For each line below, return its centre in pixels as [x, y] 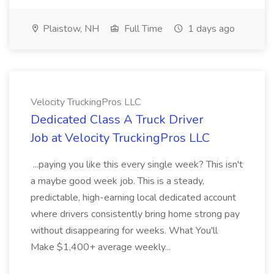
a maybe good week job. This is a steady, [117, 181]
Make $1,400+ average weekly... [102, 247]
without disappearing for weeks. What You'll [124, 231]
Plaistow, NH [70, 29]
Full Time [142, 29]
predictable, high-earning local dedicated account [133, 198]
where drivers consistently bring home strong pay [135, 214]
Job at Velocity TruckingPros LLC [120, 138]
